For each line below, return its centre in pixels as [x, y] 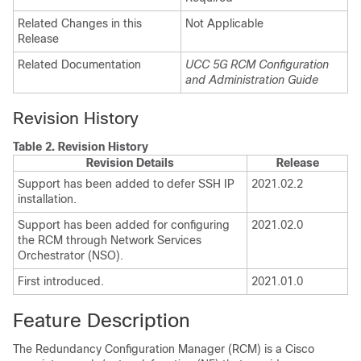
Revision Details [130, 163]
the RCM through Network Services [110, 240]
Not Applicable [224, 23]
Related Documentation [79, 64]
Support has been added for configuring [124, 225]
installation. [47, 199]
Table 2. [35, 147]
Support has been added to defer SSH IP [126, 184]
